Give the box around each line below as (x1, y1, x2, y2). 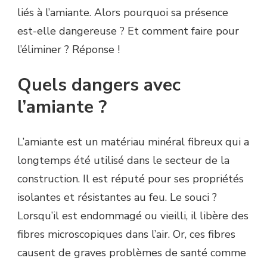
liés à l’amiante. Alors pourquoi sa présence (17, 5, 228, 20)
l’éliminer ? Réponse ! (17, 42, 120, 57)
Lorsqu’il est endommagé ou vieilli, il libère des (17, 209, 249, 223)
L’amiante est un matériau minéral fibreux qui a (17, 135, 249, 150)
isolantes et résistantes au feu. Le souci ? (17, 190, 217, 205)
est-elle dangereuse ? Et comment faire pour (17, 24, 239, 39)
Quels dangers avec (17, 73, 181, 98)
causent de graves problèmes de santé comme (17, 246, 246, 260)
